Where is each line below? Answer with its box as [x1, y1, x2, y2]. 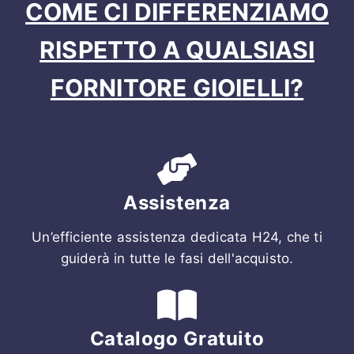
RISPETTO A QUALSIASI [40, 36, 314, 65]
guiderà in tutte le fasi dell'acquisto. [60, 250, 294, 267]
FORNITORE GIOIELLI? [50, 73, 304, 103]
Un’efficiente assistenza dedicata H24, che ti [32, 229, 322, 246]
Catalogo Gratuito [89, 327, 265, 351]
